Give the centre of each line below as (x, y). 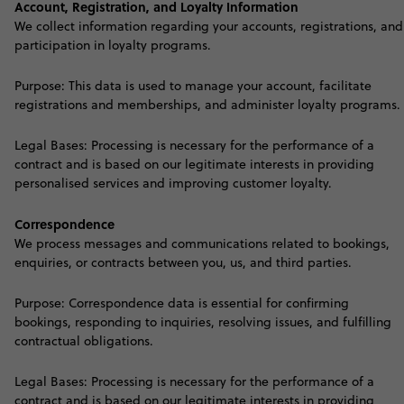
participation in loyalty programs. (113, 45)
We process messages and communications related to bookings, (202, 243)
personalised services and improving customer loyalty (171, 183)
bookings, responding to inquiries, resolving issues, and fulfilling (203, 322)
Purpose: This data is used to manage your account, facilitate (193, 86)
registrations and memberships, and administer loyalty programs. (207, 105)
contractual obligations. (84, 341)
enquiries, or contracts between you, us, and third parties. (183, 262)
